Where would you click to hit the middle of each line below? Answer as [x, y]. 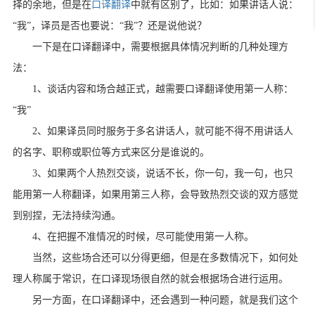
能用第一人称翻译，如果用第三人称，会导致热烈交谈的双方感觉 [155, 195]
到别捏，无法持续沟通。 [66, 216]
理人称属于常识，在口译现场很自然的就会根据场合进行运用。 [150, 279]
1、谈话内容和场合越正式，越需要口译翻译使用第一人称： [162, 89]
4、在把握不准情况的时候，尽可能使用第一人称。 [143, 237]
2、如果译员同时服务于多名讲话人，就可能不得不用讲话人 [162, 131]
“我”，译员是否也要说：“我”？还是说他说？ [109, 26]
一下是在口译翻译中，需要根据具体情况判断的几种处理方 [160, 47]
